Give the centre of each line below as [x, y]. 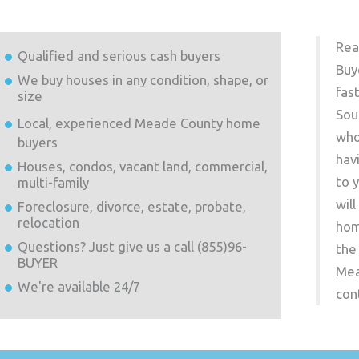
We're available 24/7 [79, 286]
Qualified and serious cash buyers [119, 56]
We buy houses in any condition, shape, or [143, 80]
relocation [48, 222]
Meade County [178, 123]
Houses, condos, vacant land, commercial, [142, 166]
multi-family [53, 182]
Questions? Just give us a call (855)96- [132, 246]
